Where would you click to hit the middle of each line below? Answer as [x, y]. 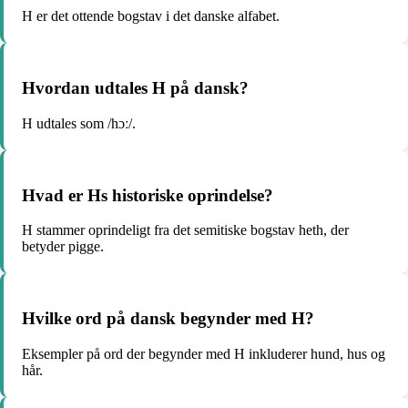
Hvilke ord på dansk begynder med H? [168, 318]
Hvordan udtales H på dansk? [135, 88]
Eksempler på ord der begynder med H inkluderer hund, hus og [204, 353]
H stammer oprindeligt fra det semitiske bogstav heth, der [185, 230]
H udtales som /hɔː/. [79, 123]
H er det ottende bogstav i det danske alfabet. [151, 16]
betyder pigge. [63, 247]
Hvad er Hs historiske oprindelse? [148, 195]
